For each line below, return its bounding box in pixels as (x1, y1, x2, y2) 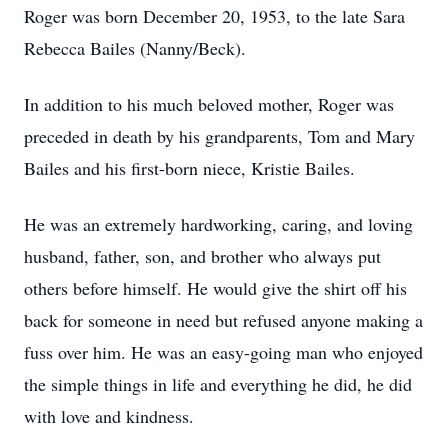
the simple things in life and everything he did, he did (24, 372, 412, 396)
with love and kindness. (24, 404, 194, 428)
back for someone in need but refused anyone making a (24, 308, 423, 332)
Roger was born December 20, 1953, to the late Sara (24, 4, 405, 28)
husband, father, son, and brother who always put (24, 244, 381, 268)
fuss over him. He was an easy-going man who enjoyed (24, 340, 423, 364)
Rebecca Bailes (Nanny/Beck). (24, 36, 246, 60)
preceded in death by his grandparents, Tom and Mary (24, 124, 415, 148)
